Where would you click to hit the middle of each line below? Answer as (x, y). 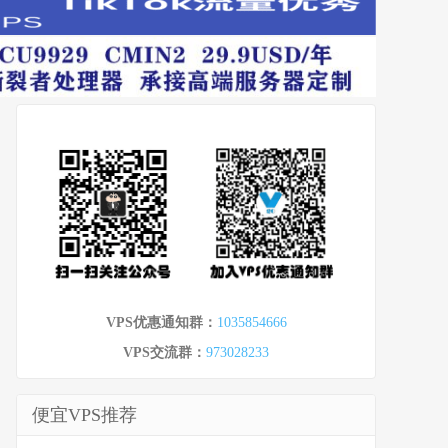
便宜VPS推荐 (84, 414)
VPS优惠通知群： (161, 322)
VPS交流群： (164, 352)
